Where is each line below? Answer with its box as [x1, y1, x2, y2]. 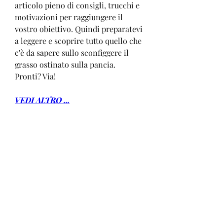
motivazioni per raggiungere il [15, 11, 123, 22]
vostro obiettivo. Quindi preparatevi [15, 23, 143, 34]
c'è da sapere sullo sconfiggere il [15, 47, 129, 58]
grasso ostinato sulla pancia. [15, 59, 115, 70]
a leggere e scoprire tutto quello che [15, 35, 142, 46]
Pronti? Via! [15, 71, 56, 81]
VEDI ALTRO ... [15, 94, 70, 105]
